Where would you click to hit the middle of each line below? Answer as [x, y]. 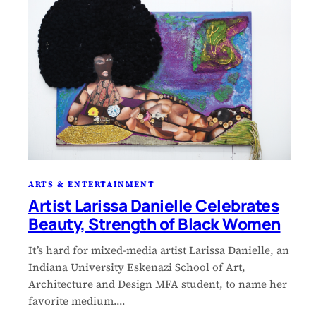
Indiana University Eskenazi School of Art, [137, 267]
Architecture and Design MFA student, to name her [158, 284]
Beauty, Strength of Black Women [154, 224]
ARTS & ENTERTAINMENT [92, 184]
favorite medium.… [77, 300]
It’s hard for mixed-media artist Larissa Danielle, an [159, 250]
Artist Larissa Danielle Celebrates [153, 205]
